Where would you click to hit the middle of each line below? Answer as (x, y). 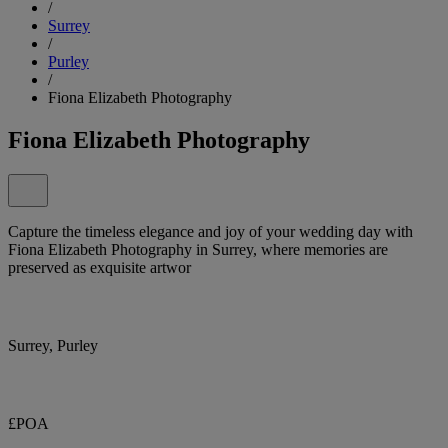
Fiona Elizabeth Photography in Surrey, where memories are (198, 249)
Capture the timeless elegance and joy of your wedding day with (210, 231)
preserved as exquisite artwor (99, 267)
